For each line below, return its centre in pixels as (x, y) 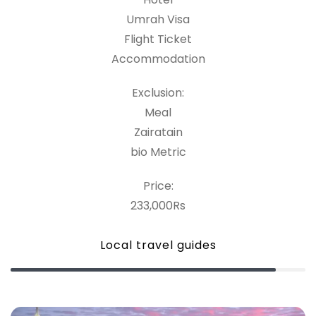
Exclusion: (158, 93)
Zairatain (158, 132)
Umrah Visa (158, 19)
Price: (158, 186)
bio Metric (158, 152)
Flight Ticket (158, 39)
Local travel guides (158, 245)
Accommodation (158, 59)
